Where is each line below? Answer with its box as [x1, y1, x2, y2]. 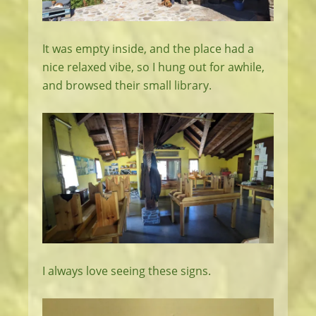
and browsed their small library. [42, 78, 212, 93]
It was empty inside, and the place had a [42, 41, 254, 56]
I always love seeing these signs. [42, 262, 211, 279]
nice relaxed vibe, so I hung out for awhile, [42, 59, 265, 75]
